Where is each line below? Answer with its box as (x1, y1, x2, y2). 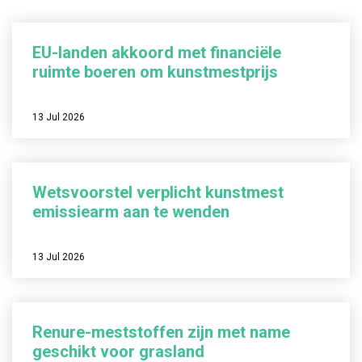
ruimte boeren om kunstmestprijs (32, 62, 278, 82)
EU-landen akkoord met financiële (32, 43, 281, 62)
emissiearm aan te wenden (32, 202, 229, 221)
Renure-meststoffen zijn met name (32, 322, 290, 342)
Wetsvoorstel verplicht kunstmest (32, 183, 284, 202)
